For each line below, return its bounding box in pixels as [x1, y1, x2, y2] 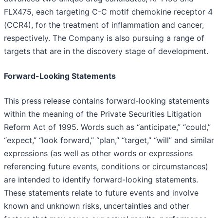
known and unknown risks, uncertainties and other [4, 201, 189, 211]
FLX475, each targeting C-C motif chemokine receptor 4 [4, 7, 213, 17]
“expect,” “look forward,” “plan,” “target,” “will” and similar [4, 135, 214, 145]
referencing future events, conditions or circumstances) [4, 162, 208, 172]
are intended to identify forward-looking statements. [4, 175, 198, 185]
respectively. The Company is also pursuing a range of [4, 33, 204, 43]
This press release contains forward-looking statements [4, 96, 209, 106]
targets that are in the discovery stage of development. [4, 46, 208, 56]
